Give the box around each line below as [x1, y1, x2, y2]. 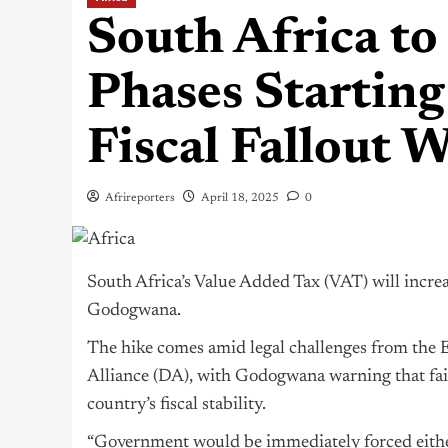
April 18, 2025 [201, 192, 279, 204]
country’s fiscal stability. [87, 396, 266, 415]
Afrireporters [105, 192, 175, 204]
